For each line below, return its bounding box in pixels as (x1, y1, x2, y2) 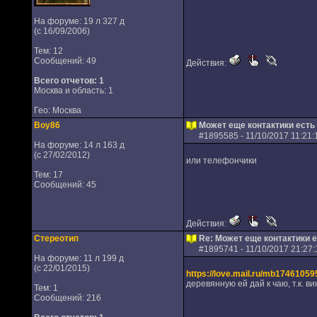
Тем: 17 (33, 170, 63, 180)
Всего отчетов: (33, 76, 97, 86)
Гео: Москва (33, 105, 81, 115)
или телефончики (185, 156, 257, 166)
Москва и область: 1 (33, 86, 113, 96)
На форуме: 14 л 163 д (33, 140, 125, 150)
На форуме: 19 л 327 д (33, 16, 125, 26)
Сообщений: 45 (33, 180, 96, 190)
